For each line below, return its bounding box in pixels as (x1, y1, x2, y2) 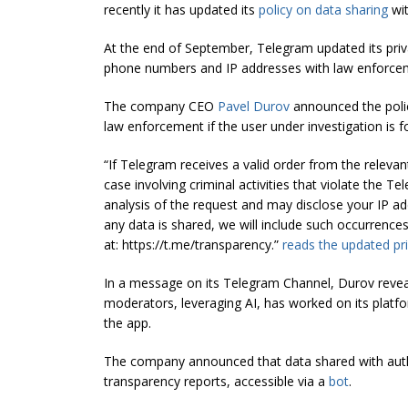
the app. (104, 314, 151, 332)
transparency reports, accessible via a (104, 372, 329, 391)
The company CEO (104, 97, 218, 116)
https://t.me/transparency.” (122, 236, 282, 254)
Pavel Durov (218, 97, 290, 116)
